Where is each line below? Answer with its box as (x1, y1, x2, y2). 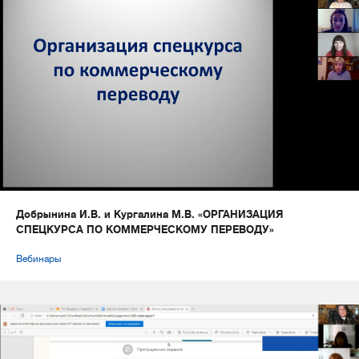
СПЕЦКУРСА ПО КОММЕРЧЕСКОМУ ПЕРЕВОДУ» (16, 223, 274, 236)
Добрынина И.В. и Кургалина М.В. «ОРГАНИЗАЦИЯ (16, 208, 283, 220)
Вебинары (16, 252, 61, 264)
